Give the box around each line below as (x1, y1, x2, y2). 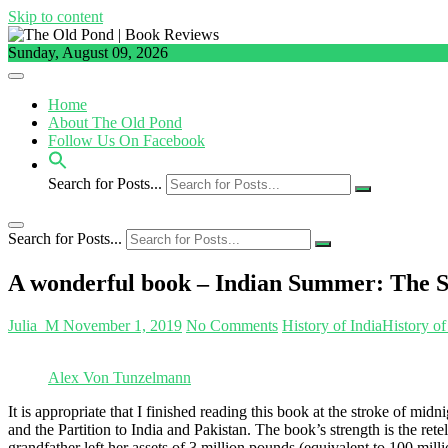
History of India (282, 316, 382, 334)
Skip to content (8, 8, 103, 25)
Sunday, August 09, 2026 (8, 44, 168, 61)
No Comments (186, 316, 278, 334)
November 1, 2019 (59, 316, 182, 334)
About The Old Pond (48, 114, 182, 131)
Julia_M (8, 316, 59, 334)
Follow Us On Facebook (48, 132, 205, 149)
